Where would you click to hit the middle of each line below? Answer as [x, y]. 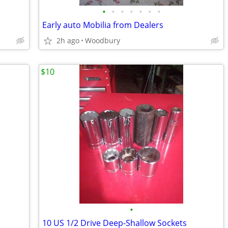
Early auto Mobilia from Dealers [103, 25]
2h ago [68, 40]
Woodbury [103, 40]
